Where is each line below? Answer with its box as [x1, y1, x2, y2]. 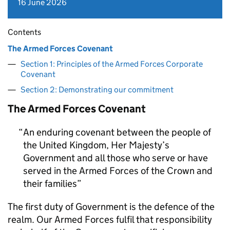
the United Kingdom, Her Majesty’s [23, 139, 169, 151]
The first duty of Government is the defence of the [8, 201, 215, 213]
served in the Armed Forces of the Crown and [23, 165, 213, 177]
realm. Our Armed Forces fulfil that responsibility [8, 214, 212, 225]
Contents [8, 27, 41, 37]
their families [23, 178, 77, 189]
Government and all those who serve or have [23, 152, 208, 164]
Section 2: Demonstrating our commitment [21, 85, 174, 94]
